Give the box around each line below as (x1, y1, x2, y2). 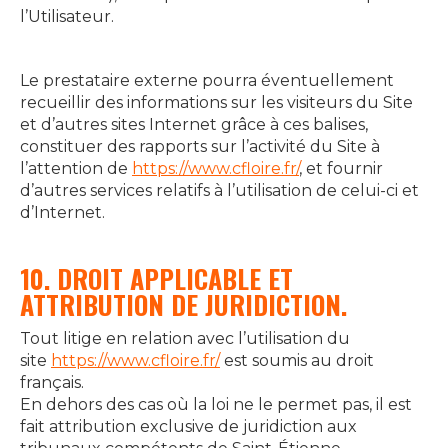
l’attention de (20, 159, 132, 178)
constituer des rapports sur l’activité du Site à (20, 137, 380, 156)
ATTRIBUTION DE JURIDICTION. (20, 285, 347, 324)
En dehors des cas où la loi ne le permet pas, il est (20, 395, 412, 414)
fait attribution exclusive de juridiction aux (20, 417, 357, 436)
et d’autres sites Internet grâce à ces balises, (20, 115, 368, 134)
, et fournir (299, 159, 383, 178)
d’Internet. (20, 203, 105, 222)
